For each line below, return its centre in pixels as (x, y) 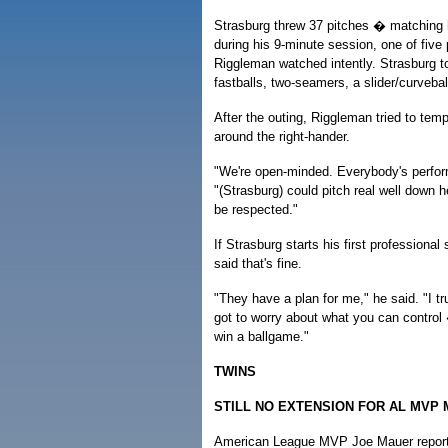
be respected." (256, 209)
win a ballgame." (261, 336)
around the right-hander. (282, 136)
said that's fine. (258, 263)
